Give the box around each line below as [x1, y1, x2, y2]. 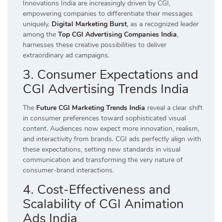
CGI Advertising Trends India [23, 80, 189, 98]
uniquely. [23, 19, 52, 29]
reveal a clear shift [145, 103, 203, 112]
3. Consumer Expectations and [23, 65, 198, 83]
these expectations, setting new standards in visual [23, 144, 180, 154]
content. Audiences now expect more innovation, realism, [23, 123, 199, 133]
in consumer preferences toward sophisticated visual [23, 113, 186, 123]
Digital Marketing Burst [52, 19, 127, 29]
